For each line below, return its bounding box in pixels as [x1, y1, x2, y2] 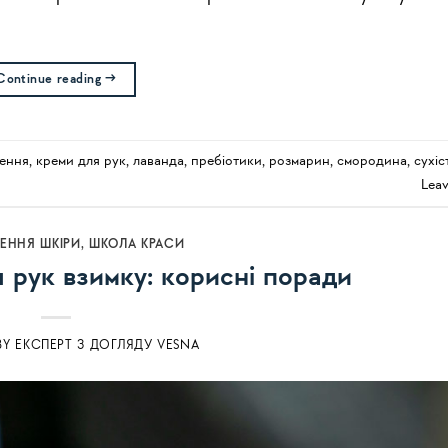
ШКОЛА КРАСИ [89, 238, 185, 252]
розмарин [269, 152, 330, 169]
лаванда [133, 152, 184, 169]
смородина [337, 152, 407, 169]
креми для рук [36, 152, 126, 169]
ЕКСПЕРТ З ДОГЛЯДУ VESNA [15, 338, 200, 352]
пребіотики [191, 152, 262, 169]
